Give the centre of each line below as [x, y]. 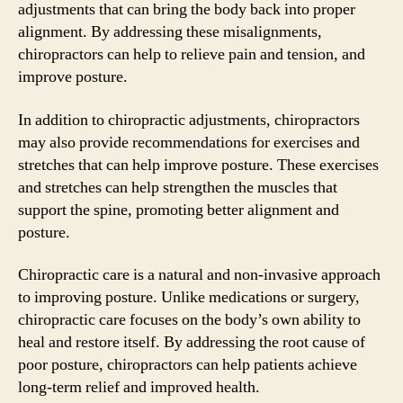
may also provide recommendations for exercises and [189, 142]
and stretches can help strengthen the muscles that [178, 187]
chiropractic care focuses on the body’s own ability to [189, 320]
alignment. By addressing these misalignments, [170, 32]
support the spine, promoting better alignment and [179, 210]
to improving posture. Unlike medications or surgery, [189, 297]
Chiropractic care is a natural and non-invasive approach [199, 275]
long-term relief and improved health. [139, 387]
